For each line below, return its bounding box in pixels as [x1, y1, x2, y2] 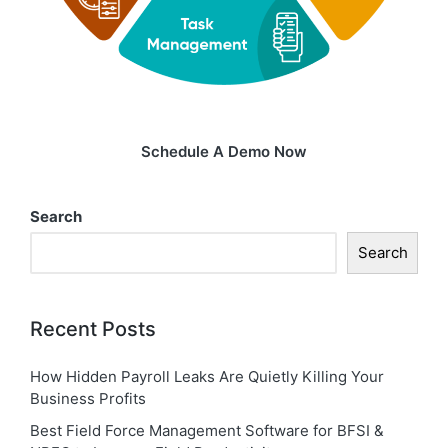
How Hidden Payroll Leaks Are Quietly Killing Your [30, 367, 384, 387]
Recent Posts [30, 316, 156, 341]
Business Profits [30, 389, 146, 409]
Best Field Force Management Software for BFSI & [30, 421, 384, 441]
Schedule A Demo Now [141, 141, 307, 161]
